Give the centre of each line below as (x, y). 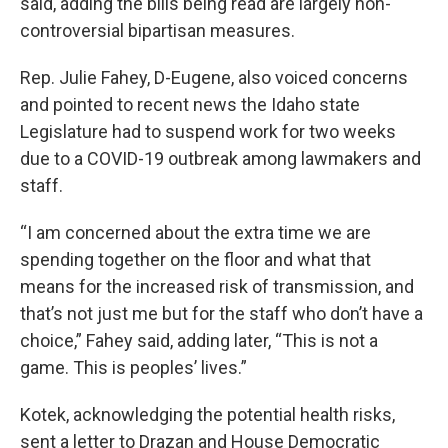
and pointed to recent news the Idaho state (190, 104)
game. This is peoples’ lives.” (133, 367)
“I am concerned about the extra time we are (195, 232)
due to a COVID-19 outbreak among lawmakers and (220, 158)
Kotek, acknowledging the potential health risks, (207, 414)
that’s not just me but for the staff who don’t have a (221, 313)
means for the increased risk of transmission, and (217, 286)
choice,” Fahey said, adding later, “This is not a (199, 340)
